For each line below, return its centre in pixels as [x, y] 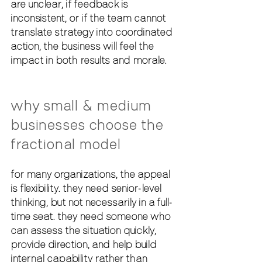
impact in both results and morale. [89, 60]
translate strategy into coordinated [93, 32]
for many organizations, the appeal [92, 174]
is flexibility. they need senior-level [87, 188]
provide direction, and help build [85, 244]
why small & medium [83, 105]
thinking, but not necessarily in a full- [91, 202]
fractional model [66, 144]
